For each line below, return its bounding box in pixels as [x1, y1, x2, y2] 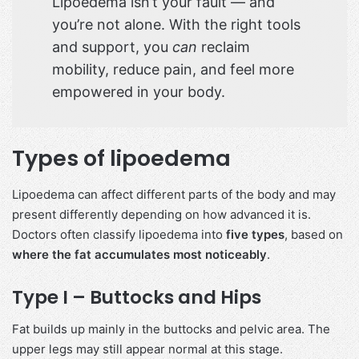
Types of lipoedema [12, 143, 231, 174]
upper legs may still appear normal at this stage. [12, 341, 283, 357]
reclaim [197, 38, 250, 56]
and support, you [52, 38, 172, 56]
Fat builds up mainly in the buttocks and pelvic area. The [12, 321, 330, 337]
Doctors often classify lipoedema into [12, 226, 226, 242]
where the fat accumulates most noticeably [12, 246, 267, 262]
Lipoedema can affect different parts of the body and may [12, 186, 336, 202]
